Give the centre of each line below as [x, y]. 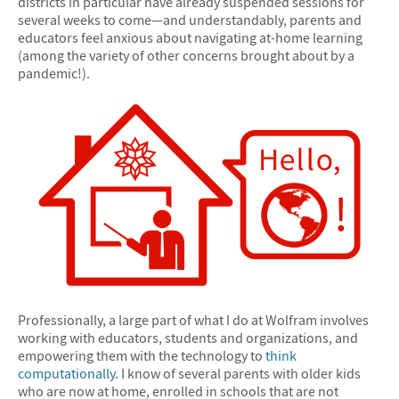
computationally [66, 374]
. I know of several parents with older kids [238, 374]
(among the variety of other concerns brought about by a [186, 56]
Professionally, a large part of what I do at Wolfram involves [193, 320]
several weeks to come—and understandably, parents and [190, 20]
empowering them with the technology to [142, 356]
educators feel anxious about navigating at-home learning [190, 38]
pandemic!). [54, 73]
